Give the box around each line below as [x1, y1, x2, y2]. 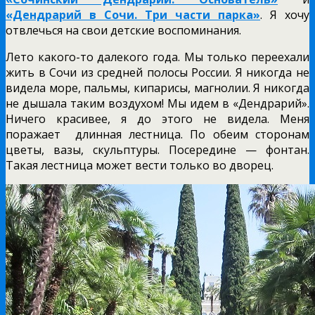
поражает [6, 126, 60, 142]
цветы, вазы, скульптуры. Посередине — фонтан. [6, 141, 309, 157]
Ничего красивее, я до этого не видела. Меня [6, 110, 309, 127]
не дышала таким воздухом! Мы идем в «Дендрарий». [6, 95, 309, 111]
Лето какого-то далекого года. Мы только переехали [6, 49, 309, 65]
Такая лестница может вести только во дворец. [6, 157, 274, 173]
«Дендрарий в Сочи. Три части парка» [6, 6, 260, 22]
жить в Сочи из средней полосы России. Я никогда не [6, 64, 309, 80]
